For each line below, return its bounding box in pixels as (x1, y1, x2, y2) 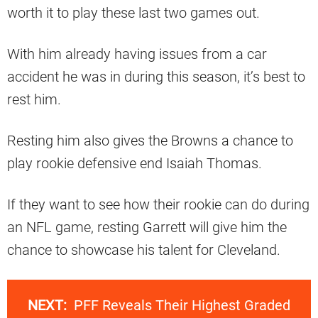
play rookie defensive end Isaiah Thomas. (7, 154, 262, 172)
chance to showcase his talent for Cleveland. (7, 241, 280, 258)
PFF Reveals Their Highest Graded (74, 296, 290, 314)
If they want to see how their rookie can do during (7, 195, 309, 213)
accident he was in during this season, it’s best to (7, 67, 305, 85)
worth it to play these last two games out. (7, 4, 260, 21)
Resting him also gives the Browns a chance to (7, 131, 293, 149)
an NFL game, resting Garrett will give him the (7, 218, 287, 236)
